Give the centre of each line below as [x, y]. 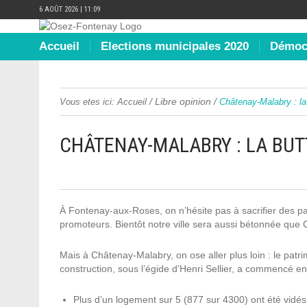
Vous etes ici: [87, 102]
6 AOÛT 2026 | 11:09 [70, 9]
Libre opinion [183, 101]
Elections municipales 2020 [175, 46]
